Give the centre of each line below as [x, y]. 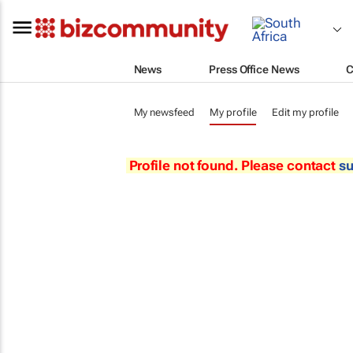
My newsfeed [164, 112]
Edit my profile [305, 112]
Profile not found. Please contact [234, 165]
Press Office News [254, 69]
